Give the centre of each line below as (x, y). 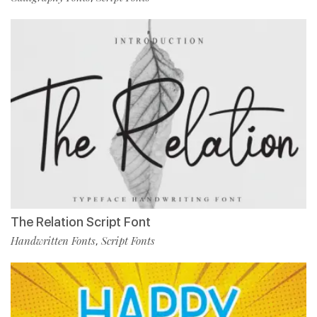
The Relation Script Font (81, 221)
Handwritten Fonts (53, 240)
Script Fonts (128, 240)
